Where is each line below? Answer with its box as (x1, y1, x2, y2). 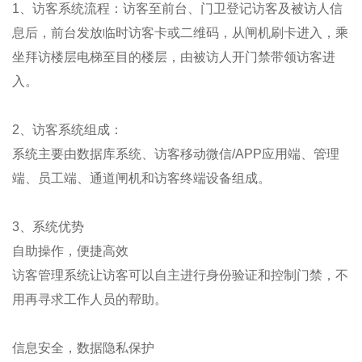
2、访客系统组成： (12, 123, 123, 137)
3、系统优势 (12, 220, 84, 234)
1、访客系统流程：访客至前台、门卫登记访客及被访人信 (12, 2, 343, 15)
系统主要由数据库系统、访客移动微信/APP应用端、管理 (12, 147, 339, 161)
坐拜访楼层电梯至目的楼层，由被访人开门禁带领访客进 (12, 50, 335, 64)
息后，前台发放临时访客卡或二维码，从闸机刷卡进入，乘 (12, 26, 348, 40)
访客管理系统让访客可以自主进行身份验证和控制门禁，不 (12, 268, 348, 282)
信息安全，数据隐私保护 (12, 341, 154, 355)
